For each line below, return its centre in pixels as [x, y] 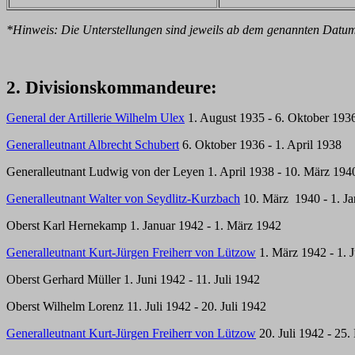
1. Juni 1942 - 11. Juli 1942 [190, 279]
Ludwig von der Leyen [147, 172]
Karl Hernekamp [85, 225]
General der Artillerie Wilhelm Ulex [95, 118]
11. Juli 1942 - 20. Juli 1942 [195, 306]
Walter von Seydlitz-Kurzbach [164, 198]
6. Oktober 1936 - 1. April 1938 [260, 145]
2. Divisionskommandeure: [112, 87]
